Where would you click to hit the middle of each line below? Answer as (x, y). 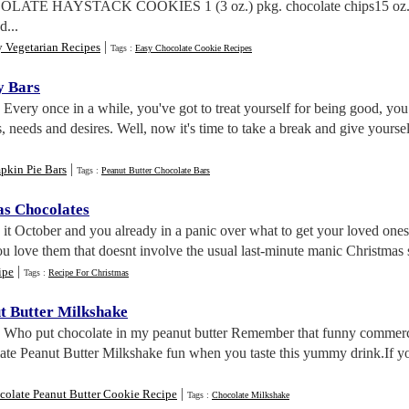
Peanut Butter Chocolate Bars (156, 170)
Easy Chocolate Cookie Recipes (194, 48)
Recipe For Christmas (89, 273)
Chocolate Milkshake (251, 395)
